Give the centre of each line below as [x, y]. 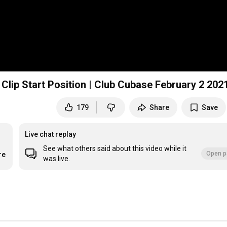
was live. [57, 159]
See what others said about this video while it [115, 149]
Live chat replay [51, 135]
